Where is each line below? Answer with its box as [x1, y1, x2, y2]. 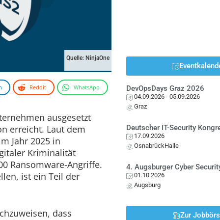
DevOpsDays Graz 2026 [126, 84, 205, 93]
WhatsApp [74, 83, 100, 91]
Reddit [29, 83, 46, 91]
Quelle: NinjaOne [66, 54, 110, 61]
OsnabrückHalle [134, 142, 179, 149]
